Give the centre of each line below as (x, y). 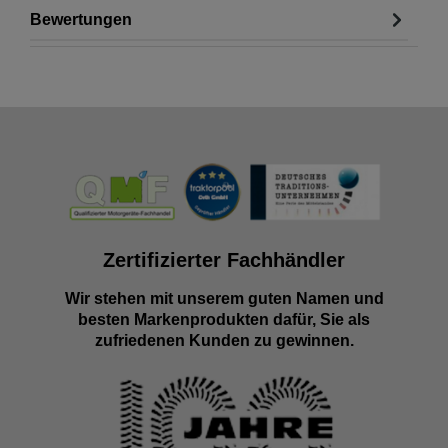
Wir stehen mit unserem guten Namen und (224, 298)
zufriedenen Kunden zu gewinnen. (224, 340)
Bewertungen (81, 19)
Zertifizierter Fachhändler (224, 259)
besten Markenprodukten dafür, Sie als (224, 319)
